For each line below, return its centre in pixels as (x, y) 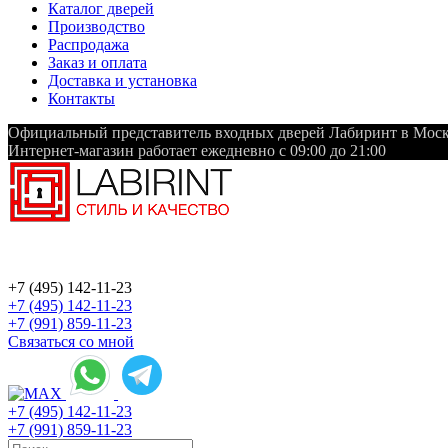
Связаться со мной (71, 342)
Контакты (81, 99)
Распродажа (88, 45)
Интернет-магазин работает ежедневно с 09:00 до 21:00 (197, 151)
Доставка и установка (122, 81)
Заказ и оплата (97, 63)
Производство (96, 27)
